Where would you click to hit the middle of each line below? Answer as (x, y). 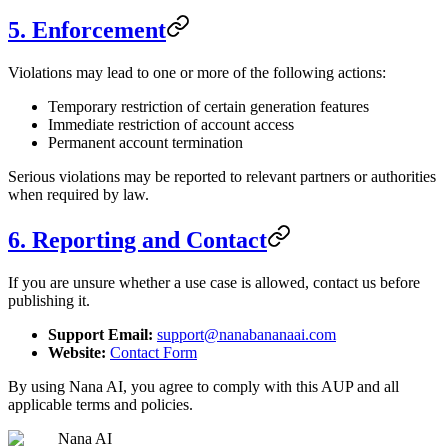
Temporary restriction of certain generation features (208, 106)
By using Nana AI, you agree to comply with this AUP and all (203, 386)
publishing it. (49, 300)
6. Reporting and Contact (137, 239)
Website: (77, 352)
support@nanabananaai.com (246, 334)
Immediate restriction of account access (171, 124)
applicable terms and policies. (100, 404)
